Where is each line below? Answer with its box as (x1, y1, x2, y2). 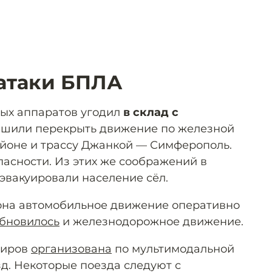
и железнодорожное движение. (59, 214, 243, 228)
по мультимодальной (112, 242, 234, 256)
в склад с (123, 105, 178, 119)
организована (31, 242, 112, 256)
